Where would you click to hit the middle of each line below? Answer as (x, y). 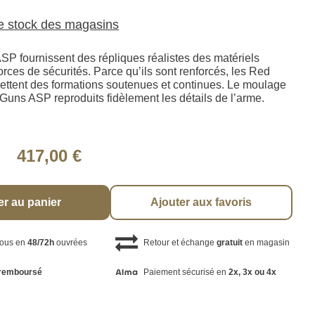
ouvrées (71, 243)
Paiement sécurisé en (186, 272)
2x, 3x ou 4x (252, 272)
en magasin (266, 243)
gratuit (229, 243)
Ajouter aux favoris (201, 202)
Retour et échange (180, 243)
